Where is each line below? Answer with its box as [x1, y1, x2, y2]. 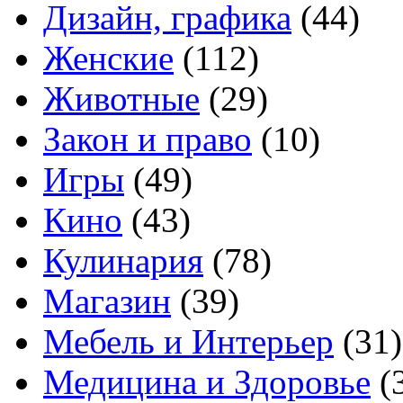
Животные [43, 79, 200, 119]
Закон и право [43, 120, 252, 159]
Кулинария [43, 241, 203, 281]
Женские [43, 39, 174, 78]
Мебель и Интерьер [43, 322, 334, 362]
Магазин [43, 282, 171, 321]
